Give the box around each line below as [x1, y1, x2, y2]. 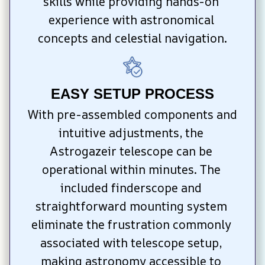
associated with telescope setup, [40, 234, 222, 251]
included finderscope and [60, 179, 202, 196]
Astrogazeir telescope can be [50, 143, 212, 159]
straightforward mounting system [35, 198, 227, 214]
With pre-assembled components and [28, 106, 237, 122]
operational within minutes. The [41, 161, 221, 177]
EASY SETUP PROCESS [51, 85, 214, 102]
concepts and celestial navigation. [38, 30, 227, 47]
